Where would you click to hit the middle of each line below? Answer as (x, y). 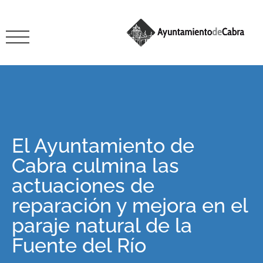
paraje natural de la (102, 225)
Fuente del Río (79, 245)
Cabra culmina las (95, 166)
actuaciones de (83, 186)
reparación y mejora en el (130, 205)
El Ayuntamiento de (103, 146)
